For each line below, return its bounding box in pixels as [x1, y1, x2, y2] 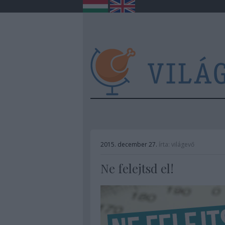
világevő [171, 140, 194, 149]
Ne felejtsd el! [100, 160, 174, 176]
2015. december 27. [100, 140, 157, 149]
